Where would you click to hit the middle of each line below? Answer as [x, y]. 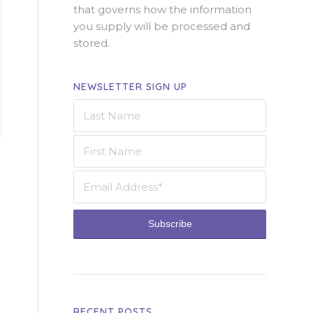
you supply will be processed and [162, 26]
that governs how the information [163, 9]
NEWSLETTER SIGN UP [131, 86]
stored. [92, 43]
